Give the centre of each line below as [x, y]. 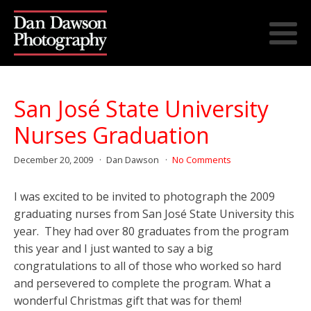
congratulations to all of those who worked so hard [148, 266]
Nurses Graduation [112, 135]
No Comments [201, 160]
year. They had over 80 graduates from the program [151, 232]
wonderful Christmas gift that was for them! [128, 301]
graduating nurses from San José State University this [154, 214]
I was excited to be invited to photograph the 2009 [144, 197]
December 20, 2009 [54, 160]
